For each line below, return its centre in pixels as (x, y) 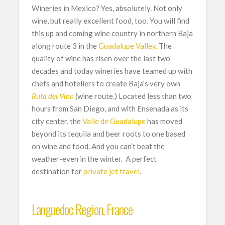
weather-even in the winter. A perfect (94, 158)
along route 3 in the (65, 45)
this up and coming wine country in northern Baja (113, 33)
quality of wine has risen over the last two (101, 58)
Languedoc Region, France (82, 209)
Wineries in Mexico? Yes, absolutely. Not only (107, 8)
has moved (164, 121)
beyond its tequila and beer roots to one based (109, 133)
